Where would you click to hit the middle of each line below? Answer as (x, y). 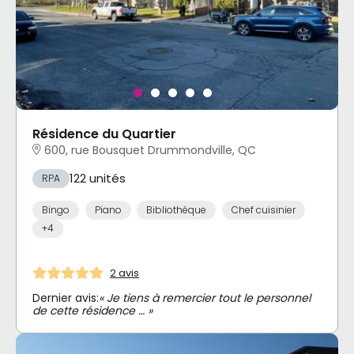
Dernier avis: (66, 298)
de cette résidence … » (92, 311)
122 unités (98, 179)
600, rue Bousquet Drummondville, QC (150, 151)
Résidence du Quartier (104, 134)
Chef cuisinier (263, 209)
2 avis (124, 273)
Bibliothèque (176, 209)
